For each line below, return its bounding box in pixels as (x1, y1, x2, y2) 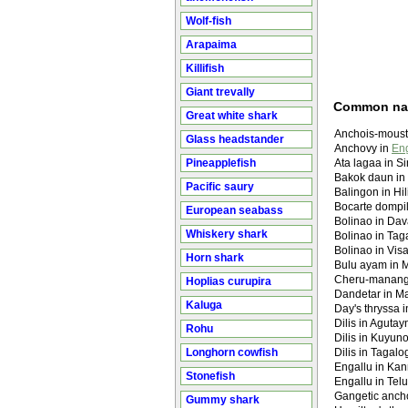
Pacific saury (186, 180, 254, 193)
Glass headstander (186, 133, 284, 146)
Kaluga (186, 299, 222, 311)
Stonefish (186, 370, 235, 382)
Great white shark (186, 109, 278, 122)
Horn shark (186, 251, 244, 264)
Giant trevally (186, 86, 255, 98)
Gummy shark (186, 393, 260, 406)
